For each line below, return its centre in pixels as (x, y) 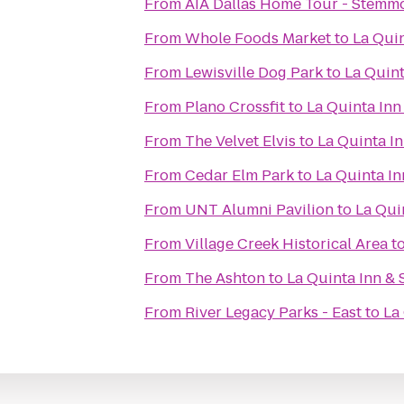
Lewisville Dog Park (254, 73)
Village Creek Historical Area (286, 244)
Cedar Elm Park (239, 175)
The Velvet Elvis (240, 141)
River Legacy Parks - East (273, 312)
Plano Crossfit (235, 107)
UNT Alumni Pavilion (259, 210)
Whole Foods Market (258, 38)
